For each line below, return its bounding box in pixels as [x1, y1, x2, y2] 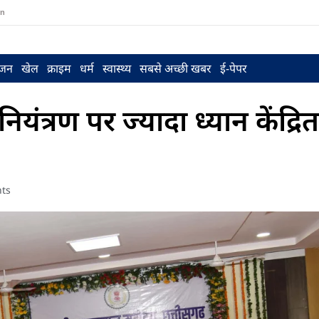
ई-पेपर [219, 60, 247, 76]
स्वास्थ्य [102, 60, 131, 76]
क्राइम [46, 60, 71, 76]
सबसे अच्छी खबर [139, 60, 211, 76]
